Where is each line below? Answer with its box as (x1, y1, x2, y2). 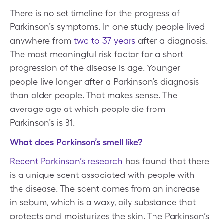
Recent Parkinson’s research (10, 155, 123, 166)
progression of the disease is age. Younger (10, 62, 180, 73)
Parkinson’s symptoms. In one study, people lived (10, 21, 205, 32)
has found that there (123, 155, 209, 166)
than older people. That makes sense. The (10, 89, 177, 100)
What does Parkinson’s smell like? (10, 136, 142, 147)
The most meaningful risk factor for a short (10, 48, 183, 59)
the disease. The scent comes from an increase (10, 183, 200, 194)
